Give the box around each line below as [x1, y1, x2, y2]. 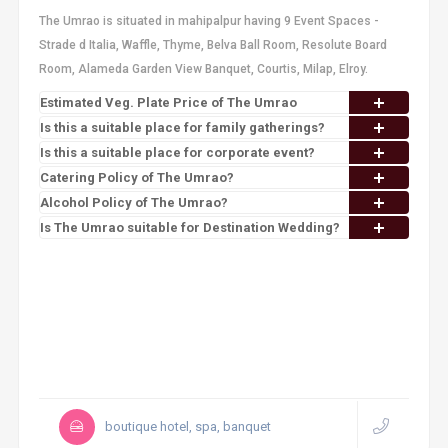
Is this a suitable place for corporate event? [39, 145, 315, 160]
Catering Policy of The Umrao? [39, 170, 234, 185]
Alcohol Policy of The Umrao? [39, 195, 228, 210]
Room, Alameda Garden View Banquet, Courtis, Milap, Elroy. [38, 62, 368, 76]
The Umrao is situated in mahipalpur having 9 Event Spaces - [38, 14, 379, 28]
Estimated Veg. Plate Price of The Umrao [39, 95, 297, 110]
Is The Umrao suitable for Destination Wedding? [39, 220, 340, 235]
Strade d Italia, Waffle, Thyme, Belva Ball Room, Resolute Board [38, 38, 387, 52]
